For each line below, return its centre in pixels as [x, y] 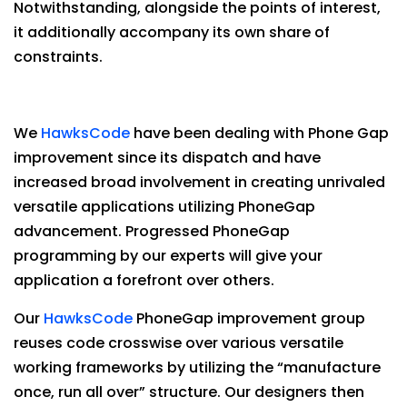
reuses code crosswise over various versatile [179, 343]
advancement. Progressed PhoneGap [152, 231]
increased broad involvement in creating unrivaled [199, 182]
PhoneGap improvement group [249, 318]
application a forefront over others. [144, 280]
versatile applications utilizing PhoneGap [164, 207]
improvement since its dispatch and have [167, 158]
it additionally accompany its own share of [172, 32]
